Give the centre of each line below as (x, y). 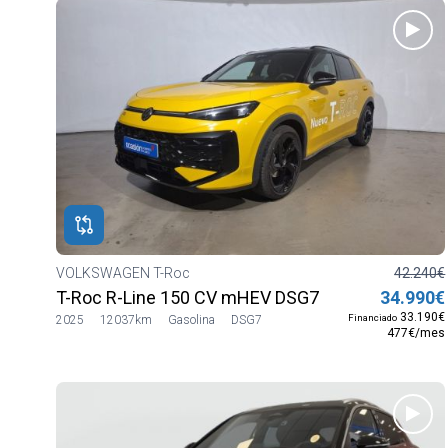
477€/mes (416, 332)
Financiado (373, 317)
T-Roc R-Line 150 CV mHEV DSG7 (187, 297)
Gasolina (191, 319)
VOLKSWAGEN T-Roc (124, 272)
